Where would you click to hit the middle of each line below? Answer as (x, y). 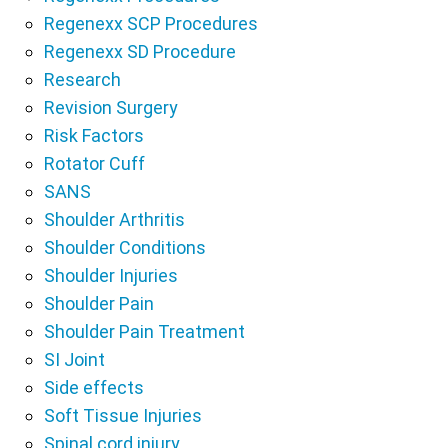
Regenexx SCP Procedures (151, 24)
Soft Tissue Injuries (123, 416)
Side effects (94, 388)
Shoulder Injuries (111, 276)
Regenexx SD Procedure (140, 52)
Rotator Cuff (94, 164)
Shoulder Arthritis (114, 220)
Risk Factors (94, 136)
